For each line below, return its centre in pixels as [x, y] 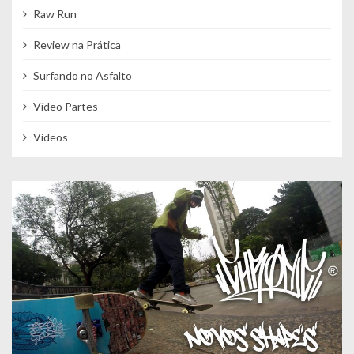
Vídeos [50, 137]
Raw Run [55, 13]
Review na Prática [77, 44]
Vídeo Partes [65, 106]
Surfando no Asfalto [82, 75]
